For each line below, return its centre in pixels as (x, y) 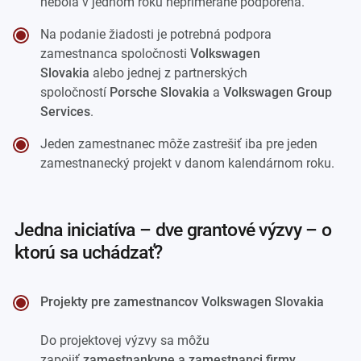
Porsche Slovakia (162, 92)
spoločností (75, 92)
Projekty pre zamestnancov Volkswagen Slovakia (183, 301)
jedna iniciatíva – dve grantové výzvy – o (19, 229)
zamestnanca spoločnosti (116, 53)
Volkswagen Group (278, 92)
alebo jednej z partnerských (169, 73)
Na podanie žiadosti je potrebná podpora (156, 34)
